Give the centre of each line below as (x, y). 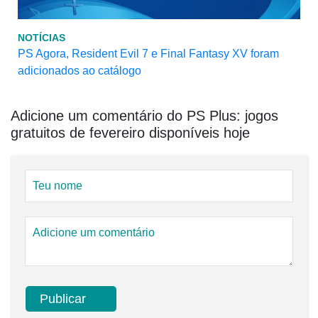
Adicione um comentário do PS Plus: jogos (144, 116)
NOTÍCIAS (42, 38)
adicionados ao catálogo (79, 71)
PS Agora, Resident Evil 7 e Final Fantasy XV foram (148, 54)
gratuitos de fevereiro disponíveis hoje (130, 133)
